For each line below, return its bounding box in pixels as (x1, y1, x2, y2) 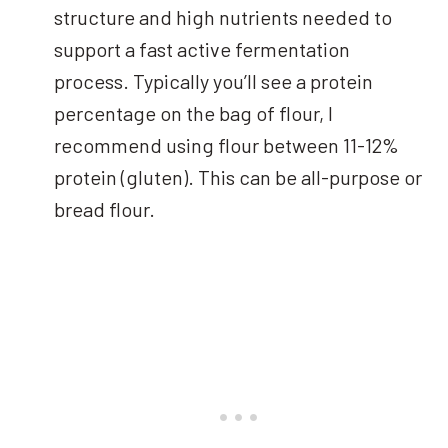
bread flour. (54, 196, 155, 221)
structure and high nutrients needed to (54, 4, 392, 29)
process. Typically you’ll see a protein (54, 68, 373, 93)
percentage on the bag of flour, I (54, 100, 333, 125)
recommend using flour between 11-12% (54, 132, 399, 157)
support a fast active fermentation (54, 36, 350, 61)
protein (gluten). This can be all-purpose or (54, 164, 422, 189)
